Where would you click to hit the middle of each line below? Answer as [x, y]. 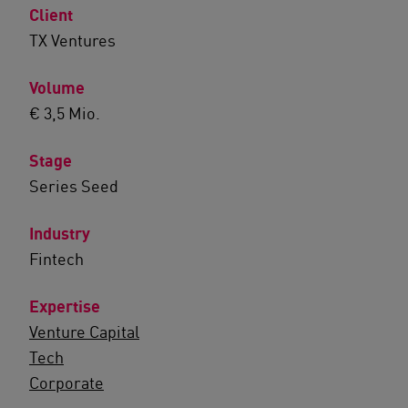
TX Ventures [72, 40]
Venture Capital [84, 331]
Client [51, 15]
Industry [60, 234]
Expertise [65, 306]
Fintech [56, 259]
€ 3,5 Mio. [65, 113]
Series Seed [74, 186]
